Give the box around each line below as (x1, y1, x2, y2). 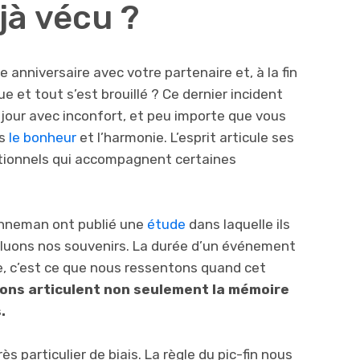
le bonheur (9, 129, 76, 146)
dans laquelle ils (186, 216, 290, 233)
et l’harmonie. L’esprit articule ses (76, 129, 294, 146)
